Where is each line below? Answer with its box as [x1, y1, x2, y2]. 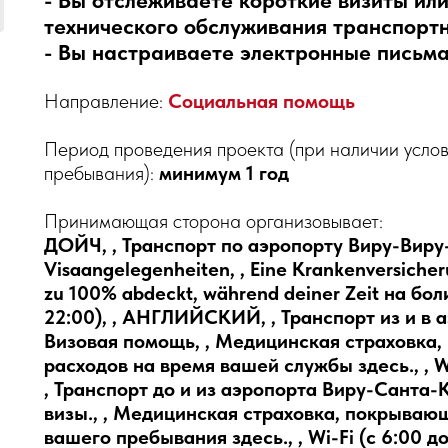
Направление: [44, 89, 168, 113]
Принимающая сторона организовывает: [44, 209, 383, 233]
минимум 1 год [159, 161, 289, 185]
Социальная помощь [168, 89, 355, 113]
